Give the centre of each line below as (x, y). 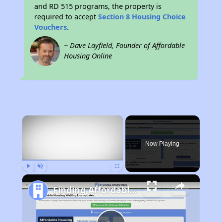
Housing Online (88, 56)
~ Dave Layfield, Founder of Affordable (125, 45)
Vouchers (51, 27)
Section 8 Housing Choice (142, 17)
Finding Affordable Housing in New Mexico (133, 190)
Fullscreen (126, 176)
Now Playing (163, 144)
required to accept (66, 17)
